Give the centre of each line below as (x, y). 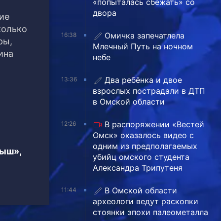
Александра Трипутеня (138, 167)
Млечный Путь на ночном (143, 46)
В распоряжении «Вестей (154, 124)
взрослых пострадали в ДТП (149, 91)
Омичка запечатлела (145, 35)
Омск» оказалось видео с (143, 135)
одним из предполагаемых (145, 146)
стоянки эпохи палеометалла (150, 212)
